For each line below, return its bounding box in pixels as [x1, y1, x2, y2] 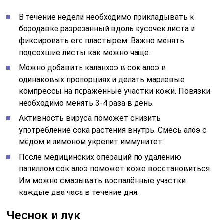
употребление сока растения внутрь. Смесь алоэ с [19, 125, 207, 135]
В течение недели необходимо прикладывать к [19, 12, 194, 22]
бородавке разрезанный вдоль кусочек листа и [19, 24, 195, 33]
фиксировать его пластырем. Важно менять [19, 35, 185, 45]
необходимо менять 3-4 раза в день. [19, 98, 154, 108]
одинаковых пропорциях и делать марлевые [19, 74, 185, 84]
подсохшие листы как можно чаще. [19, 47, 151, 57]
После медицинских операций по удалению [19, 152, 182, 162]
